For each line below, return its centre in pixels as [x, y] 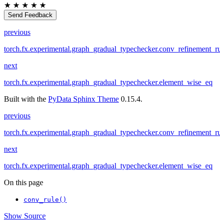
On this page [24, 183]
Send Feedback [30, 15]
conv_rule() [45, 200]
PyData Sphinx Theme [83, 99]
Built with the [26, 99]
